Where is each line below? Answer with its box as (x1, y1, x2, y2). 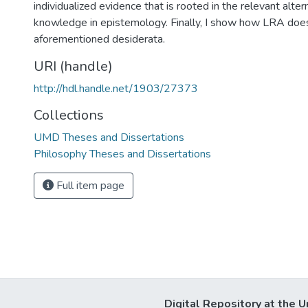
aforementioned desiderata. (34, 32, 165, 47)
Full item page (54, 178, 124, 193)
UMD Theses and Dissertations (34, 130, 184, 145)
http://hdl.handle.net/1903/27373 (34, 81, 198, 96)
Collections (34, 106, 104, 124)
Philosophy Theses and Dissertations (34, 146, 211, 162)
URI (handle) (34, 57, 113, 76)
